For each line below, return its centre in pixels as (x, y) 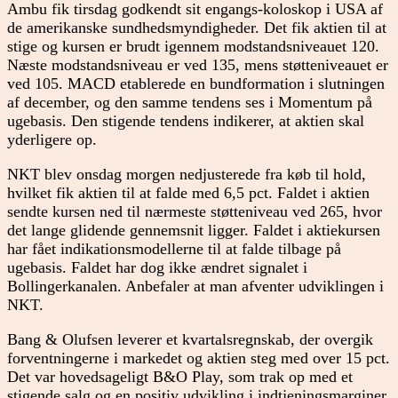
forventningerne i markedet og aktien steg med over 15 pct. (199, 358)
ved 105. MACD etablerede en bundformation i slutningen (196, 84)
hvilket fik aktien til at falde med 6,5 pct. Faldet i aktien (188, 192)
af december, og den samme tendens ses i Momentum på (190, 103)
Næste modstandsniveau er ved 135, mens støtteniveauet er (198, 65)
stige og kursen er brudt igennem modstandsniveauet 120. (193, 47)
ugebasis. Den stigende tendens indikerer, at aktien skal (186, 121)
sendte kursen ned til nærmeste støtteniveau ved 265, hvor (195, 211)
